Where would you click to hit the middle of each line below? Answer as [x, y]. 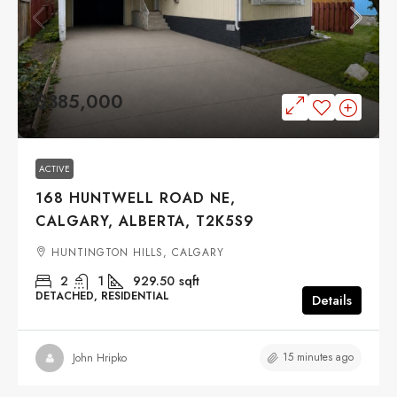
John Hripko [100, 358]
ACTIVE [54, 169]
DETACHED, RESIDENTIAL [102, 296]
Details [332, 301]
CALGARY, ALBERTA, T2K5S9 [145, 222]
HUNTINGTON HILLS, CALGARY [138, 253]
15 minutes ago [318, 358]
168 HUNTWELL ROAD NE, [136, 198]
